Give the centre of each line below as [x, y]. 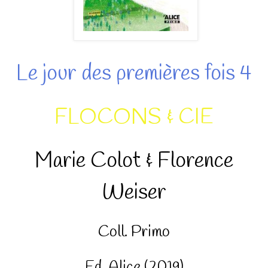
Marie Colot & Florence [134, 161]
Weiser [134, 192]
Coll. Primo [134, 232]
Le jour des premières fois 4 [134, 73]
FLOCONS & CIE [134, 117]
